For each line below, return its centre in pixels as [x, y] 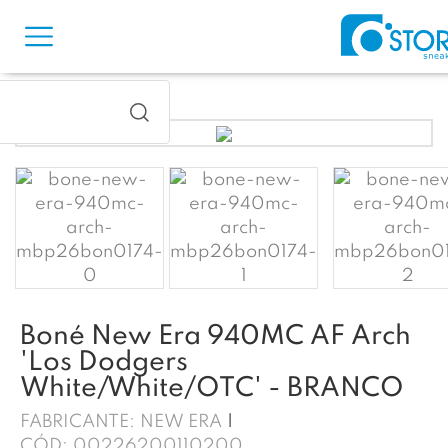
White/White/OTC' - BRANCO [212, 388]
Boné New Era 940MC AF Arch [215, 336]
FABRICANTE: [77, 422]
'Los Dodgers [104, 362]
